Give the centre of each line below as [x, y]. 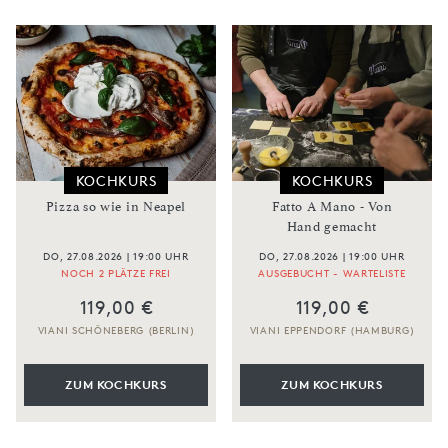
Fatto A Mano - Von [332, 206]
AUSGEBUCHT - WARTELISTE [332, 272]
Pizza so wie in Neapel [116, 206]
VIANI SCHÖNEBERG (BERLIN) [116, 329]
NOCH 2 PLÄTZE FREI [116, 272]
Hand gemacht [332, 226]
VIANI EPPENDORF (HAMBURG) [332, 329]
